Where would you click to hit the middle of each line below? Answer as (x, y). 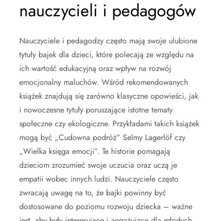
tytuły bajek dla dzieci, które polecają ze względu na (107, 54)
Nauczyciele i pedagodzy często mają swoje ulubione (108, 40)
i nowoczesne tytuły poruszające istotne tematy (96, 110)
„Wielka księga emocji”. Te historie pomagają (95, 151)
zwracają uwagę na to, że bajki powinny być (93, 192)
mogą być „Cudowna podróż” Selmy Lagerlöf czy (102, 137)
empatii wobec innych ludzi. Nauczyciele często (99, 179)
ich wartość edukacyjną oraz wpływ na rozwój (95, 68)
